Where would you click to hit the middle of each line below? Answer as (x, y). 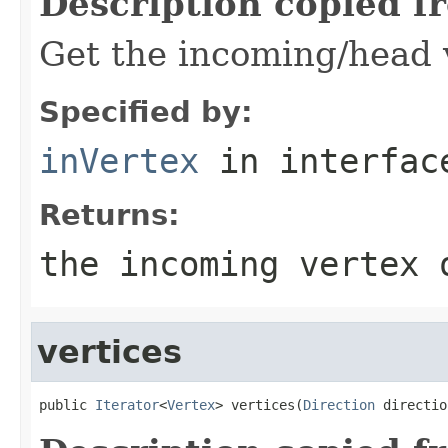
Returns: (109, 214)
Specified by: (146, 111)
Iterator (127, 404)
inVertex (119, 160)
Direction (339, 404)
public (67, 404)
